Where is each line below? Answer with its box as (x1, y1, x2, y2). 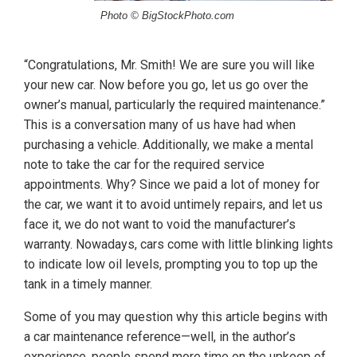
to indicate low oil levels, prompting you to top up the (24, 257, 318, 273)
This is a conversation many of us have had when (24, 117, 296, 133)
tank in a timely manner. (24, 277, 152, 292)
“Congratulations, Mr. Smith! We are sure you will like (24, 57, 315, 73)
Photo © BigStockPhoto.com (100, 10, 234, 22)
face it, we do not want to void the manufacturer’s (24, 217, 296, 233)
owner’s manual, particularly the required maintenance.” (24, 97, 325, 113)
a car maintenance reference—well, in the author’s (24, 329, 296, 345)
